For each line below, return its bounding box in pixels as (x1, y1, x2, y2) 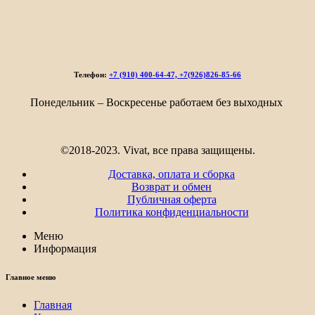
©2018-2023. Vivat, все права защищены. (60, 143, 255, 156)
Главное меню (6, 272, 56, 281)
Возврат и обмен (131, 180, 212, 193)
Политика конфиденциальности (94, 205, 249, 218)
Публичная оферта (127, 193, 217, 205)
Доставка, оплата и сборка (108, 167, 235, 180)
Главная (34, 298, 72, 311)
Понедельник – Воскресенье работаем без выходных (30, 96, 285, 108)
